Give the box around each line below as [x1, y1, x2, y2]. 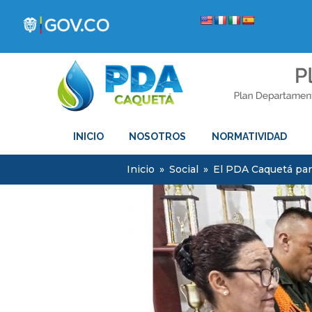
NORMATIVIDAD [211, 131, 287, 142]
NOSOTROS [129, 131, 187, 142]
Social [169, 163, 198, 175]
